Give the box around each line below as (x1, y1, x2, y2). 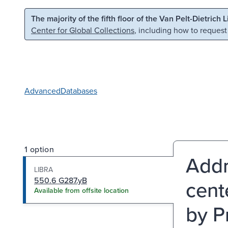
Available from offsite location (34, 185, 129, 195)
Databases (61, 84, 97, 96)
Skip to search (105, 12, 155, 23)
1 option (24, 143, 54, 155)
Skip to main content (14, 12, 87, 23)
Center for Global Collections (31, 24, 134, 36)
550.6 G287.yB (34, 174, 87, 186)
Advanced (24, 84, 61, 96)
